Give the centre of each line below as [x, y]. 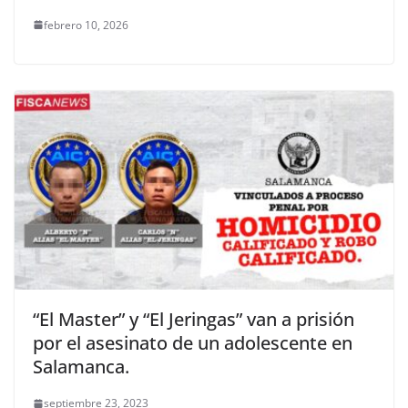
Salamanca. [81, 367]
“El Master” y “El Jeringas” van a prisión [194, 320]
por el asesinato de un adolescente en [193, 343]
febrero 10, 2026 [86, 25]
